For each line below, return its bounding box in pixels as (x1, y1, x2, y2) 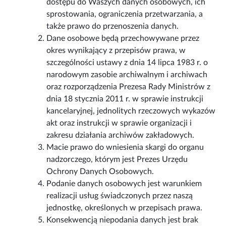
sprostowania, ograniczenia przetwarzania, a (46, 10, 203, 19)
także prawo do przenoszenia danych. (46, 22, 179, 31)
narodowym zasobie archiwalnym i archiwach (46, 71, 208, 79)
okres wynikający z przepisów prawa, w (46, 46, 186, 55)
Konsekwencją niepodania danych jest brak (46, 216, 199, 224)
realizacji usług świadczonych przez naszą (46, 192, 193, 200)
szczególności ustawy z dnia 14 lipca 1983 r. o (46, 59, 208, 67)
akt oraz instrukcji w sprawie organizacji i (46, 119, 192, 128)
